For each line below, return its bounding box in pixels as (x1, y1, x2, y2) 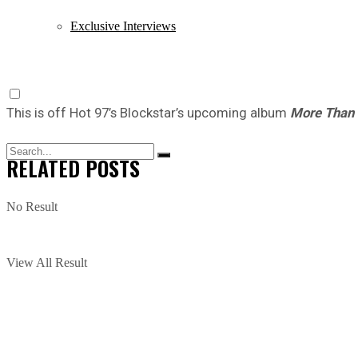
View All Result (6, 256, 87, 269)
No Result (6, 200, 58, 213)
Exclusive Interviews (70, 19, 176, 33)
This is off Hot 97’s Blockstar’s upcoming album (6, 104, 290, 121)
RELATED (6, 152, 80, 184)
